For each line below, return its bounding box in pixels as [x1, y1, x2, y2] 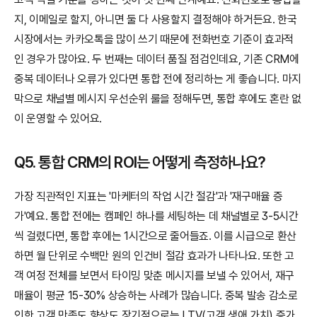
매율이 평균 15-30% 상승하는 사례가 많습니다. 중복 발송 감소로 [14, 289, 298, 302]
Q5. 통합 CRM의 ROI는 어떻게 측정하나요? [14, 153, 266, 171]
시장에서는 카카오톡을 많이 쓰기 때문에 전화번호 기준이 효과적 [14, 33, 294, 46]
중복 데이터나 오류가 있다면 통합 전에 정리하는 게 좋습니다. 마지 [14, 72, 302, 86]
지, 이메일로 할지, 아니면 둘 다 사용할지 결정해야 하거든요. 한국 [14, 13, 297, 26]
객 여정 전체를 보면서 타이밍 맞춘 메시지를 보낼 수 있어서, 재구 [14, 269, 295, 282]
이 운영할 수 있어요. [14, 112, 103, 125]
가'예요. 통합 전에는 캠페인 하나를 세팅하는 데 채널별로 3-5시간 [14, 209, 299, 223]
